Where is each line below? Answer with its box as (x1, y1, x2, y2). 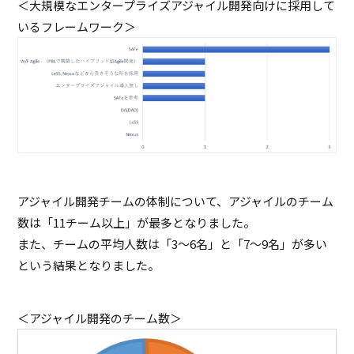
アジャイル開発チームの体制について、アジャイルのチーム (17, 192, 334, 209)
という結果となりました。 (17, 256, 160, 273)
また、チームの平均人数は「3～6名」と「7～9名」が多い (17, 235, 328, 252)
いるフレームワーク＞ (17, 17, 137, 35)
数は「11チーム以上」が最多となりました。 (17, 213, 256, 231)
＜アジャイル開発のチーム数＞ (17, 309, 183, 326)
